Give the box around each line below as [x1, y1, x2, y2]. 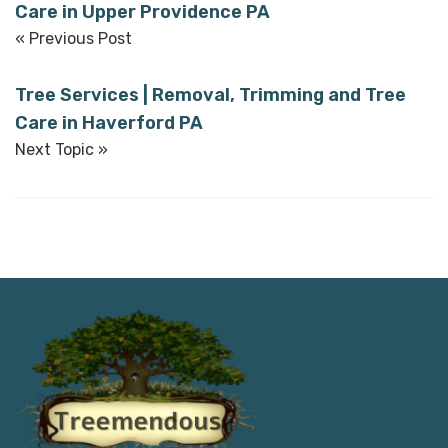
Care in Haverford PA [15, 111, 203, 134]
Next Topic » [15, 139, 108, 159]
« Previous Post [15, 28, 132, 48]
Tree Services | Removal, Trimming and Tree [15, 83, 406, 106]
